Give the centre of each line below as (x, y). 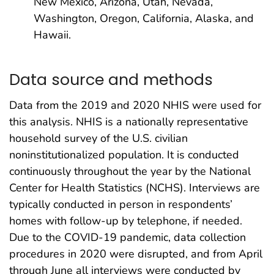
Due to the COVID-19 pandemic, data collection (128, 238)
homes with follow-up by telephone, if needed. (126, 221)
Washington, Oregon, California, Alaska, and (144, 18)
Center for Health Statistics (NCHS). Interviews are (135, 188)
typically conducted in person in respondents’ (121, 205)
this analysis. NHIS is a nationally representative (129, 122)
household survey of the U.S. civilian (98, 139)
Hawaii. (52, 35)
